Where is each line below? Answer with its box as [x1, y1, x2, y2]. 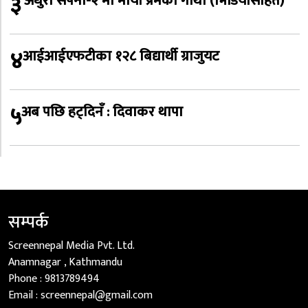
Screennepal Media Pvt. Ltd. [8, 236, 135, 256]
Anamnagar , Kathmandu [8, 253, 122, 272]
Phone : [8, 269, 45, 289]
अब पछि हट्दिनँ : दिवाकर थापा [21, 100, 183, 124]
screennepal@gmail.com [41, 286, 153, 305]
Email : [8, 286, 41, 305]
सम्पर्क [8, 208, 48, 237]
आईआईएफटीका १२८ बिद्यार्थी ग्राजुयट [23, 44, 219, 69]
